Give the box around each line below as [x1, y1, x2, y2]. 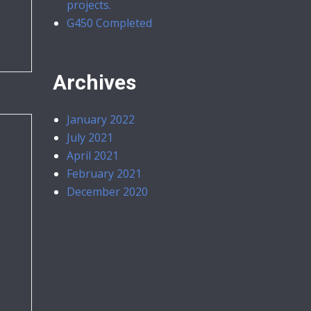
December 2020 [67, 184, 148, 199]
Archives [53, 70, 136, 94]
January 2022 [67, 112, 135, 127]
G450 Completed [67, 15, 152, 31]
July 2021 [67, 130, 113, 145]
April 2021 [67, 148, 119, 163]
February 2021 [67, 166, 142, 181]
